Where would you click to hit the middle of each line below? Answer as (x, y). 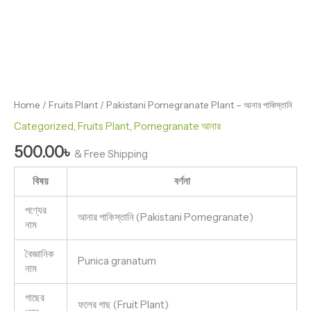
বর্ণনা (182, 181)
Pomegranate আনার (177, 126)
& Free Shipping (111, 154)
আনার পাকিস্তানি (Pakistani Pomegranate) (165, 217)
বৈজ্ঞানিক (39, 254)
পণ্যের (35, 210)
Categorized (44, 126)
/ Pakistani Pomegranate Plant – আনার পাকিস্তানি (195, 105)
